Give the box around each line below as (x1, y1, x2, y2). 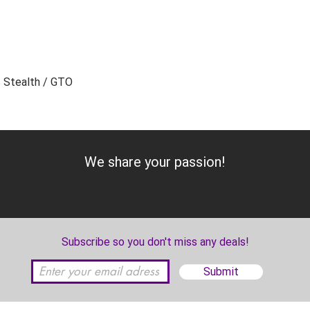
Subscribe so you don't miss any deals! (61, 235, 249, 249)
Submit (203, 265, 239, 279)
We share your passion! (84, 154, 226, 171)
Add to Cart (127, 145, 183, 158)
